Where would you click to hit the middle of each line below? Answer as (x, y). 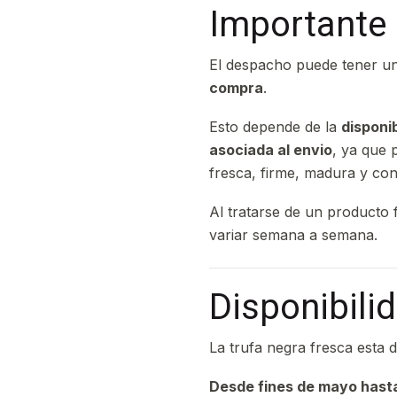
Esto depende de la (275, 127)
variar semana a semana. (293, 235)
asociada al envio (271, 150)
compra (236, 88)
